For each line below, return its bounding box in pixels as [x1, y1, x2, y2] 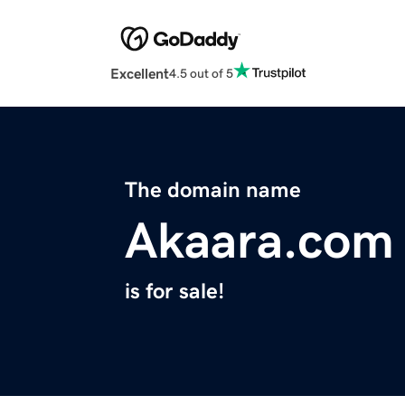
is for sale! [125, 280, 224, 303]
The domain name [125, 179, 301, 202]
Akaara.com [125, 215, 394, 267]
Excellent [110, 66, 169, 81]
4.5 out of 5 [169, 66, 233, 80]
